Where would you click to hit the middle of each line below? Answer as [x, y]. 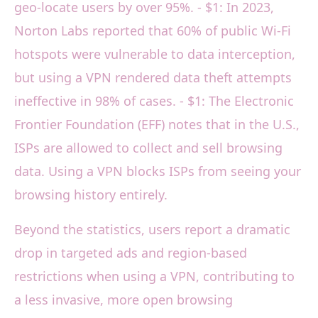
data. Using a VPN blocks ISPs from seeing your [158, 171]
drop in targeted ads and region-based [131, 253]
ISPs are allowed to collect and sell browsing [148, 148]
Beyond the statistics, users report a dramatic [152, 230]
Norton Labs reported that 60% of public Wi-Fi [153, 31]
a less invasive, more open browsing [124, 300]
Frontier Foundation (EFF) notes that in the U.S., [157, 125]
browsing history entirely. [91, 195]
